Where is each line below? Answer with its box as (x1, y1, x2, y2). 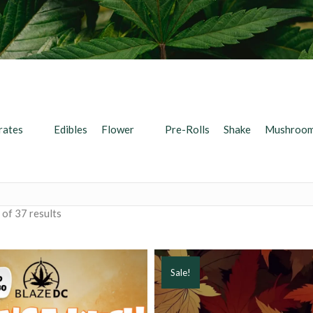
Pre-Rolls (164, 123, 210, 136)
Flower (101, 123, 134, 136)
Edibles (53, 123, 87, 136)
